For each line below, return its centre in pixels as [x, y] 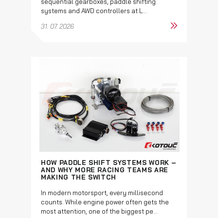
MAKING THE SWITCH [79, 177]
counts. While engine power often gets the [105, 202]
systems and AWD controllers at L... [94, 10]
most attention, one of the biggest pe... [99, 211]
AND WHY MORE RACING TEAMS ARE [105, 170]
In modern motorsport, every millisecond [102, 192]
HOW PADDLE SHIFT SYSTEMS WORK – [109, 162]
